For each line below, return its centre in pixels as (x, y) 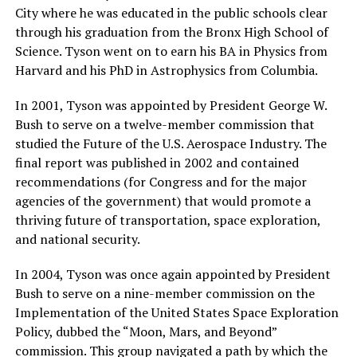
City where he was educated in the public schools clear (171, 13)
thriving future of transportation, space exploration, (167, 220)
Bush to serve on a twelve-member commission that (165, 125)
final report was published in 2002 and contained (157, 163)
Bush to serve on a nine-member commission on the (165, 294)
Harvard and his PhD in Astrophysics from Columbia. (166, 71)
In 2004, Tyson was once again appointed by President (173, 275)
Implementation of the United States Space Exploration (177, 313)
